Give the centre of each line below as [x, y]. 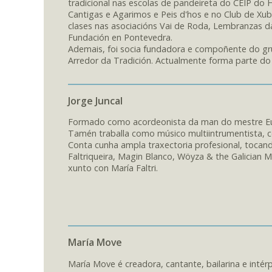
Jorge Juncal [95, 100]
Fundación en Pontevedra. [120, 37]
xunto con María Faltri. [113, 168]
